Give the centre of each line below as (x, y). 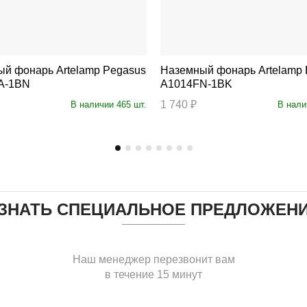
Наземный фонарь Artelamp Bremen (209, 70)
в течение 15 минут (153, 274)
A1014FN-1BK (196, 84)
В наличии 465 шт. (109, 104)
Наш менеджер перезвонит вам (153, 259)
